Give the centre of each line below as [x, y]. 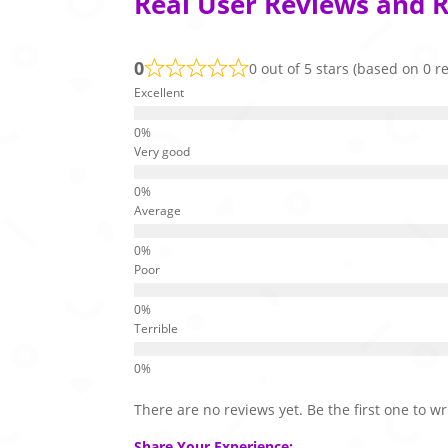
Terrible [156, 328]
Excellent [159, 92]
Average [158, 210]
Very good [162, 151]
